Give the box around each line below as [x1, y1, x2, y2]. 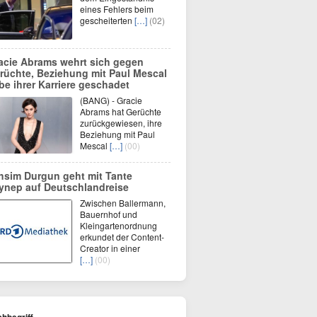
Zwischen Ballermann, [80, 197, 166, 209]
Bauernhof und [80, 208, 137, 220]
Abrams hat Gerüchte [80, 105, 161, 117]
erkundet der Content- [80, 231, 164, 243]
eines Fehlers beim [80, 3, 154, 15]
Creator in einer [80, 242, 140, 254]
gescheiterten [80, 14, 134, 26]
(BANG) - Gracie [80, 94, 142, 106]
